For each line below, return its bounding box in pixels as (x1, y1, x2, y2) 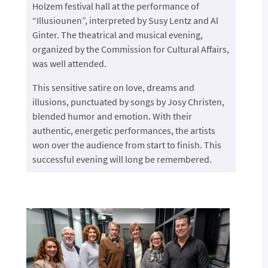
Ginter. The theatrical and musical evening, (32, 29, 203, 41)
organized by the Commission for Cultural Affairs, (32, 43, 229, 56)
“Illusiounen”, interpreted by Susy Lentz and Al (32, 14, 218, 27)
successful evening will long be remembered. (32, 153, 212, 166)
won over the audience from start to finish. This (32, 139, 221, 151)
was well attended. (32, 57, 106, 70)
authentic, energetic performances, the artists (32, 124, 215, 137)
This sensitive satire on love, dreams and (32, 81, 194, 94)
